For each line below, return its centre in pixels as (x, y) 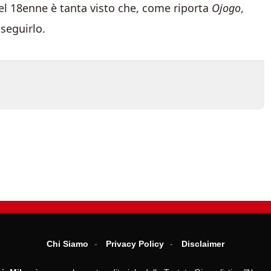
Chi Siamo (67, 244)
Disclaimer (203, 244)
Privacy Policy (135, 244)
